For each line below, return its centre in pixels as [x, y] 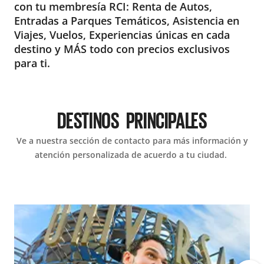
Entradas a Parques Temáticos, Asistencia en [127, 21]
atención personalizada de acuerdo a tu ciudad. [132, 155]
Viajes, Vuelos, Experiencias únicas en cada [122, 35]
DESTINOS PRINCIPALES [132, 120]
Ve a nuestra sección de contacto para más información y [132, 141]
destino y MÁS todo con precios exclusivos [122, 49]
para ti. [32, 63]
